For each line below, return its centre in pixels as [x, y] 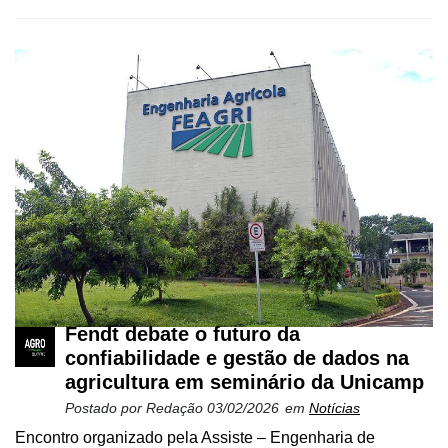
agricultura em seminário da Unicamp [244, 381]
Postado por [105, 407]
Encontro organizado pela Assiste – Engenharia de [195, 437]
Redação [176, 407]
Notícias [334, 407]
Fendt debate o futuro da [182, 333]
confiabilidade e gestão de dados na [237, 357]
